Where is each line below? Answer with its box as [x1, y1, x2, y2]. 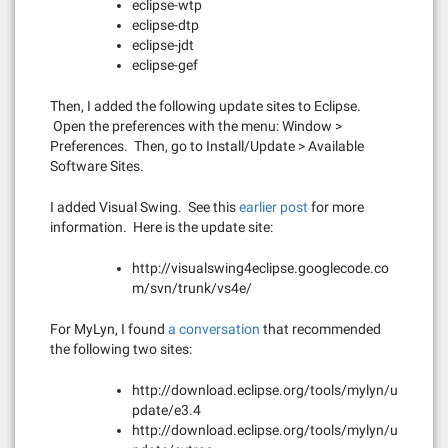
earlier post [239, 199, 308, 215]
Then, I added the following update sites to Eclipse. [50, 98, 361, 114]
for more [308, 199, 364, 215]
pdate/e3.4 [132, 402, 201, 418]
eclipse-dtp [132, 17, 199, 33]
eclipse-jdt [132, 37, 194, 53]
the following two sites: [50, 341, 192, 357]
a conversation [168, 321, 260, 337]
